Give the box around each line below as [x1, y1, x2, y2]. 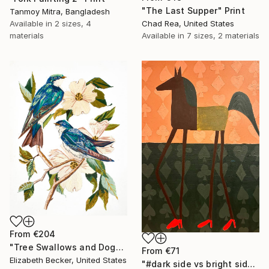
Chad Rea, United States [142, 19, 234, 29]
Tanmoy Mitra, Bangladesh [10, 7, 110, 17]
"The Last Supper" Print [142, 5, 245, 16]
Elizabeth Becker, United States [10, 255, 127, 265]
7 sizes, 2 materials [187, 31, 259, 41]
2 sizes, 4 [55, 19, 91, 29]
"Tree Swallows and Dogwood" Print [115, 241, 124, 252]
